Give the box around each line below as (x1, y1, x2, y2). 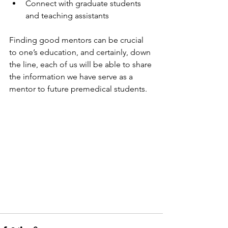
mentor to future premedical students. (9, 84, 147, 94)
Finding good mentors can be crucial (9, 35, 146, 45)
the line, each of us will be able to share (9, 60, 154, 70)
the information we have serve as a (9, 72, 135, 82)
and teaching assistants (25, 11, 109, 21)
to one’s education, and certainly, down (9, 47, 153, 58)
